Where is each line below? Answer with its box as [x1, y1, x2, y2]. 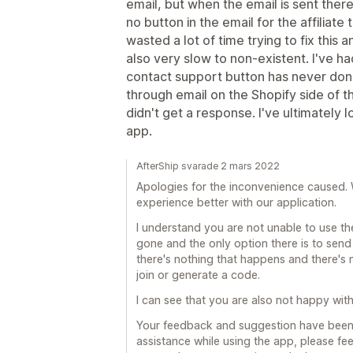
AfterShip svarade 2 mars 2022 [136, 160, 280, 172]
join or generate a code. [136, 268, 260, 281]
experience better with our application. [136, 195, 336, 209]
